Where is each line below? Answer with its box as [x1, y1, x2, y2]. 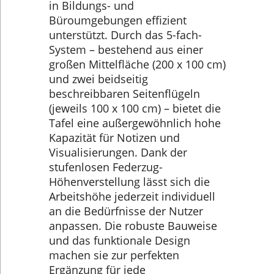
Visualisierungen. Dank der [49, 144, 187, 160]
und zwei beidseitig [49, 71, 148, 86]
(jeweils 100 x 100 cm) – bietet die [49, 100, 221, 116]
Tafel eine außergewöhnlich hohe [49, 115, 221, 130]
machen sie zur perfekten [49, 247, 179, 262]
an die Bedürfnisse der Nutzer [49, 203, 203, 218]
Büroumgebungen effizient [49, 12, 187, 28]
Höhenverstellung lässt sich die [49, 174, 210, 189]
